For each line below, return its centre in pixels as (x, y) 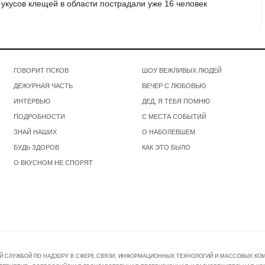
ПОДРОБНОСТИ (40, 116)
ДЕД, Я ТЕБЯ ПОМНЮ (176, 101)
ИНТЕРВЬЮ (32, 101)
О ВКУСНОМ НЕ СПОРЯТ (54, 162)
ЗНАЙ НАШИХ (35, 132)
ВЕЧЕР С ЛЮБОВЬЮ (174, 85)
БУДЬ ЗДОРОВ (37, 147)
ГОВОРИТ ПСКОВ (41, 70)
